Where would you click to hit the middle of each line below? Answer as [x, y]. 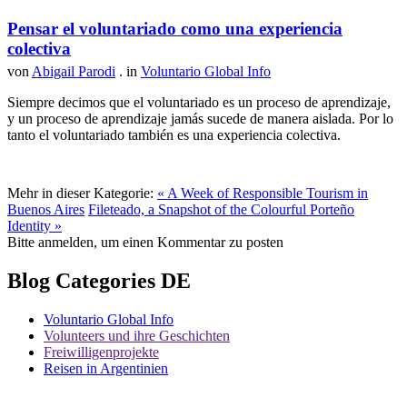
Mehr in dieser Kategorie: [80, 194]
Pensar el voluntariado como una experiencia [175, 29]
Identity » [35, 226]
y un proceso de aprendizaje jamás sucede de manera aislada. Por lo [200, 119]
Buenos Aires [46, 210]
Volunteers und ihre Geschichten [137, 336]
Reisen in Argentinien [106, 369]
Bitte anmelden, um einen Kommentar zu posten [145, 243]
